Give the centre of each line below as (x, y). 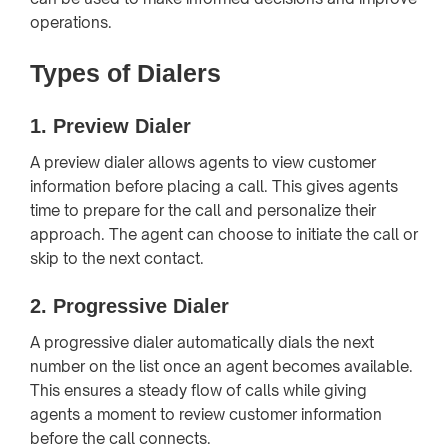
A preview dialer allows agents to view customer (203, 162)
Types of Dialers (125, 72)
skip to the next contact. (117, 258)
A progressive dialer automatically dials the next (202, 342)
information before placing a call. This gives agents (214, 186)
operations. (71, 22)
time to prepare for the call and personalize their (203, 210)
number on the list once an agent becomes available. (221, 366)
